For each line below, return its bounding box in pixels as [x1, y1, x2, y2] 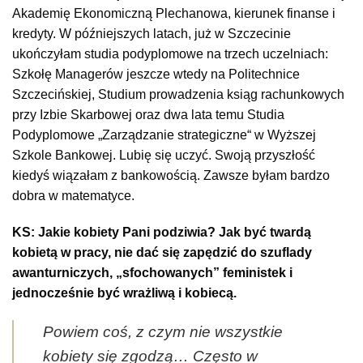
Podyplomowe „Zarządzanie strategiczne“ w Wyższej [12, 127, 316, 142]
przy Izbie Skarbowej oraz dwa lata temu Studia [12, 107, 284, 122]
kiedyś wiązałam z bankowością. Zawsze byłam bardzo [12, 168, 330, 182]
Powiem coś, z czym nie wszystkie [43, 323, 283, 341]
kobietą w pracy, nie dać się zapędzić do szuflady [12, 246, 312, 260]
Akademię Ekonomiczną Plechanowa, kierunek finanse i [12, 6, 335, 20]
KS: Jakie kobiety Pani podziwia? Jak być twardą [12, 225, 311, 240]
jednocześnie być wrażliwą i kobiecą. [12, 286, 237, 301]
